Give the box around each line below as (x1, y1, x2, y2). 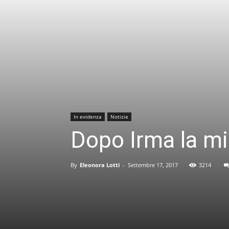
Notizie (110, 113, 128, 120)
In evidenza (74, 113, 102, 120)
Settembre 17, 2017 (128, 161, 178, 169)
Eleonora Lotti (80, 161, 120, 169)
